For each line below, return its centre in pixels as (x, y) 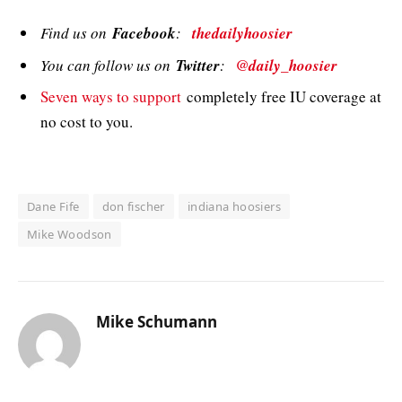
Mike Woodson (70, 234)
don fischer (133, 206)
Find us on (76, 33)
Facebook (144, 34)
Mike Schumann (157, 321)
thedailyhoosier (242, 34)
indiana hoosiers (234, 206)
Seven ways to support (111, 96)
